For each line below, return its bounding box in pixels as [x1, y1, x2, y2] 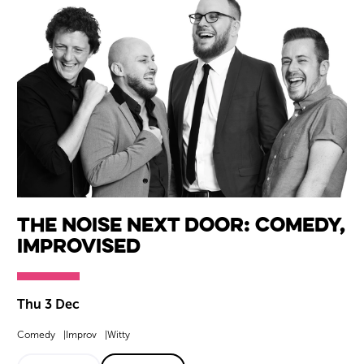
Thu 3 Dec [17, 296, 80, 312]
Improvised [17, 231, 141, 258]
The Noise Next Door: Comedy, [17, 210, 346, 237]
